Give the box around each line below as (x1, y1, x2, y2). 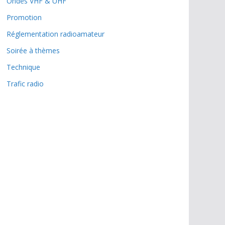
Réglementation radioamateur (7, 29, 104, 39)
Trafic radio (7, 79, 44, 89)
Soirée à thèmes (7, 46, 60, 56)
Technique (7, 62, 40, 72)
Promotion (7, 13, 42, 23)
